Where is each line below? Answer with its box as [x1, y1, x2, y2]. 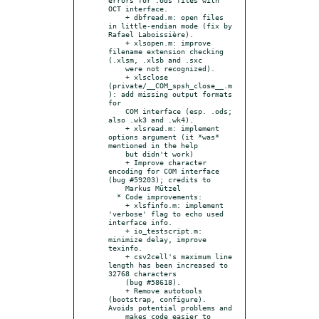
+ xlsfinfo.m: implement [108, 200, 125, 209]
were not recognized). [108, 63, 125, 73]
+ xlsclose [108, 72, 125, 81]
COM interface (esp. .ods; [108, 106, 125, 115]
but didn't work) [108, 149, 125, 158]
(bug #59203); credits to [108, 174, 211, 184]
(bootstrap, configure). [108, 294, 206, 303]
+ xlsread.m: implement [108, 123, 125, 132]
